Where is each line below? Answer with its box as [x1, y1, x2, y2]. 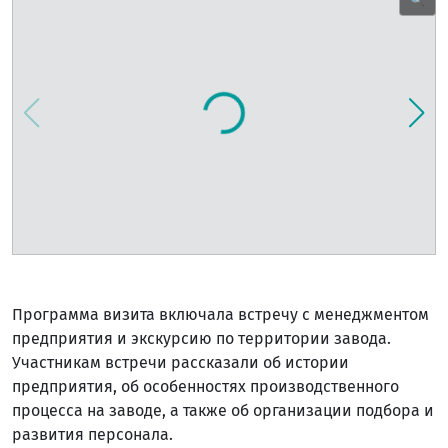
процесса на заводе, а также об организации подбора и [12, 400, 434, 420]
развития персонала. [12, 424, 173, 444]
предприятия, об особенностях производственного [12, 376, 399, 396]
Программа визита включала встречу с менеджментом [12, 304, 429, 324]
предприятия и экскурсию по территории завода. [12, 328, 391, 348]
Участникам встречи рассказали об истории [12, 352, 349, 372]
